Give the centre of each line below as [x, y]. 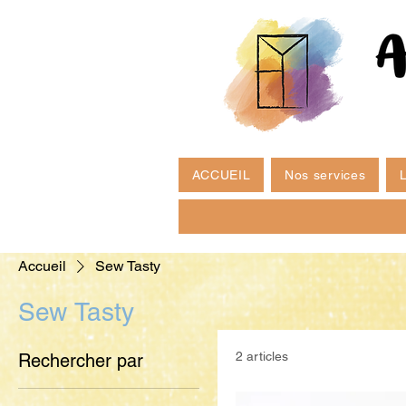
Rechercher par [81, 361]
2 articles [262, 357]
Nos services [325, 175]
